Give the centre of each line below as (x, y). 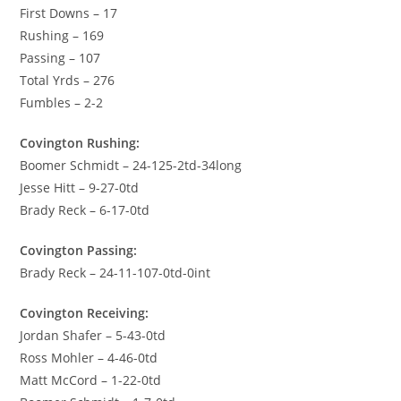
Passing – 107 (60, 57)
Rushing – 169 (62, 35)
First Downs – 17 (69, 13)
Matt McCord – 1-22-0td (91, 380)
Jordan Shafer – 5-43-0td (93, 335)
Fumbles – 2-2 (62, 102)
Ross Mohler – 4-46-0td (89, 357)
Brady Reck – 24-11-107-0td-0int (115, 272)
